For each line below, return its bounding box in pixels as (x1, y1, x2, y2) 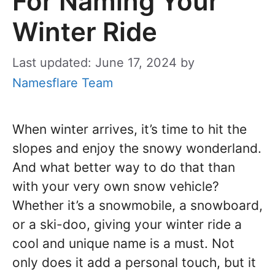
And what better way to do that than (12, 159, 235, 175)
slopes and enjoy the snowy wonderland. (12, 140, 261, 156)
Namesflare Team (12, 75, 113, 90)
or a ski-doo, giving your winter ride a (12, 216, 242, 232)
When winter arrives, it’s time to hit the (12, 121, 247, 137)
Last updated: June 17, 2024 (12, 55, 177, 70)
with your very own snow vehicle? (12, 178, 219, 194)
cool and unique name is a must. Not (12, 235, 234, 251)
